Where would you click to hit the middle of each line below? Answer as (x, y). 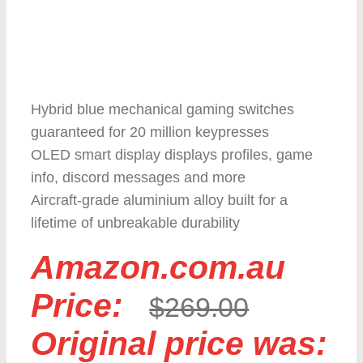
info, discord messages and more (138, 177)
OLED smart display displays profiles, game (171, 155)
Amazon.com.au (158, 267)
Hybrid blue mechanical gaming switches (162, 109)
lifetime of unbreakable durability (135, 223)
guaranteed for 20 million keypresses (149, 132)
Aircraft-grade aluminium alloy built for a (159, 200)
